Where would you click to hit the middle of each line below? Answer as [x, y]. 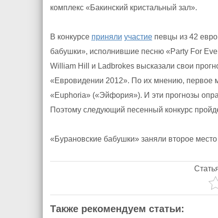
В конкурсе [71, 37]
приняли [107, 37]
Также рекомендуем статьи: [117, 209]
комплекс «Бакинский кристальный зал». [123, 8]
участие [138, 37]
